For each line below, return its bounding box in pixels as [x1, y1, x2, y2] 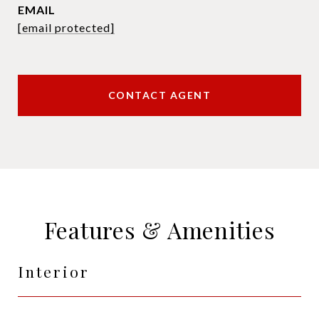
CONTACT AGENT [108, 89, 211, 101]
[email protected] [18, 21, 115, 34]
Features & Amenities [43, 214, 276, 245]
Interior [18, 261, 90, 281]
